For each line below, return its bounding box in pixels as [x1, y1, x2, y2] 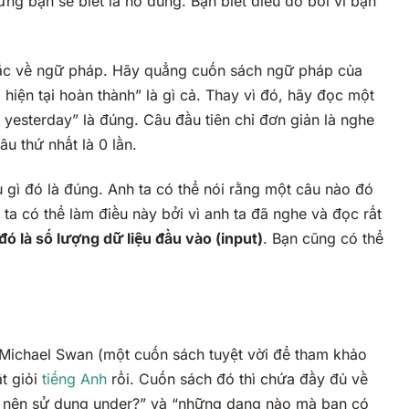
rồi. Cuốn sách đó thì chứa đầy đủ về [111, 370, 368, 389]
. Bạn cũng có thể [263, 229, 383, 248]
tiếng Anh [37, 370, 111, 389]
